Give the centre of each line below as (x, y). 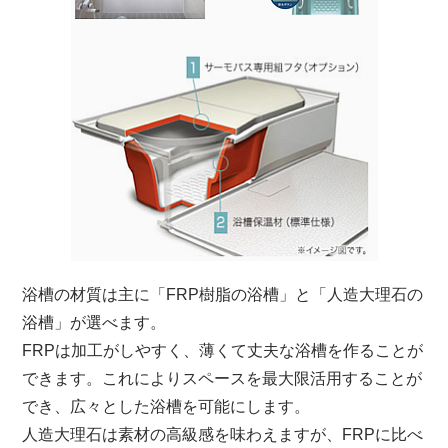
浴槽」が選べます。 (94, 323)
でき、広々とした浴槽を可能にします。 (166, 407)
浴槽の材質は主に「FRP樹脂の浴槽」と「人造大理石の (223, 295)
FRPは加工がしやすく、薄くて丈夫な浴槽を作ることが (223, 351)
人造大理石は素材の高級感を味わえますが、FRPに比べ (223, 435)
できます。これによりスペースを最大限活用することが (222, 379)
